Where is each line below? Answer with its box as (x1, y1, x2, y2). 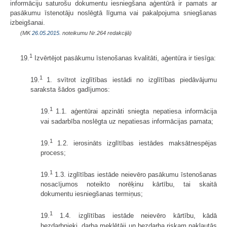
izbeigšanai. (10, 18, 45, 26)
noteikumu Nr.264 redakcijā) (61, 29, 132, 36)
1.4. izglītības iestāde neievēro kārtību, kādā (53, 212, 217, 220)
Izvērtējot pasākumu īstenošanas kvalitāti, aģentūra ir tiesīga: (32, 54, 216, 62)
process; (41, 149, 66, 157)
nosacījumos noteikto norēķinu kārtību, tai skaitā (41, 180, 217, 188)
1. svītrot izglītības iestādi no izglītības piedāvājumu (47, 76, 217, 84)
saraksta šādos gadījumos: (30, 86, 110, 94)
